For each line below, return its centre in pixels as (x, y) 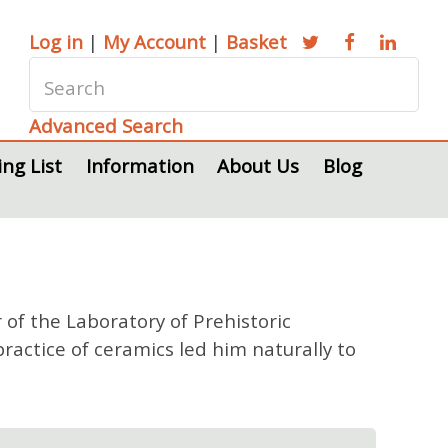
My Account (155, 41)
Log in (56, 41)
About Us (258, 165)
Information (139, 165)
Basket (257, 41)
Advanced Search (106, 125)
